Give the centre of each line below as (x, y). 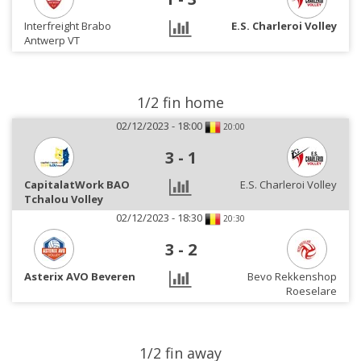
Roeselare (311, 291)
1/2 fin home (180, 102)
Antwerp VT (52, 40)
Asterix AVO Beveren (80, 276)
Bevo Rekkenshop (292, 276)
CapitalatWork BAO (77, 185)
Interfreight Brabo (68, 26)
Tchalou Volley (64, 199)
